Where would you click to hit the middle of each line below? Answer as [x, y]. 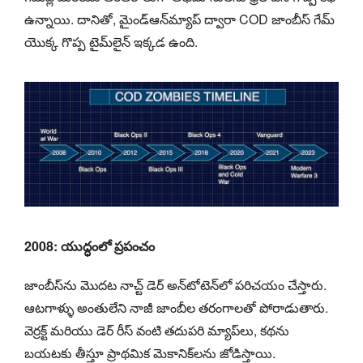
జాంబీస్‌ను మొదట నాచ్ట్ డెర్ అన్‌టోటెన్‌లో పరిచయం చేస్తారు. [175, 284]
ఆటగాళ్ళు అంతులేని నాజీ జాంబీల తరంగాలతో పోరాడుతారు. [176, 307]
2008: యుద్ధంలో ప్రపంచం [90, 246]
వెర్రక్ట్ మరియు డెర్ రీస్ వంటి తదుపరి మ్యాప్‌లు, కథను [157, 330]
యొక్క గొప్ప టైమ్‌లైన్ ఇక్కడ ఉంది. [111, 41]
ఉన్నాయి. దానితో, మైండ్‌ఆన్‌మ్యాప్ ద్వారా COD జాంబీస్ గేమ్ [179, 19]
